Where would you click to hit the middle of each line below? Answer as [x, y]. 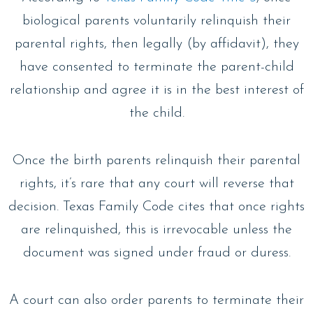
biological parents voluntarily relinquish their [156, 21]
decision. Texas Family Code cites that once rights [156, 206]
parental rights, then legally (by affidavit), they [156, 44]
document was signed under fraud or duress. [156, 253]
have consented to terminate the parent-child [156, 67]
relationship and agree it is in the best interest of [156, 90]
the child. [156, 113]
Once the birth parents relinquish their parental [156, 160]
